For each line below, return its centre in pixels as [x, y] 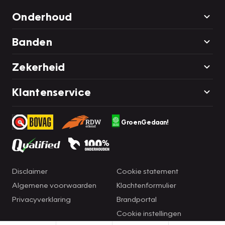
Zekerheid [39, 66]
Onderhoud [42, 16]
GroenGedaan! [145, 122]
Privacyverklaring [41, 199]
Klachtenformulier [146, 185]
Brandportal [137, 199]
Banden [32, 41]
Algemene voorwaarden [54, 185]
